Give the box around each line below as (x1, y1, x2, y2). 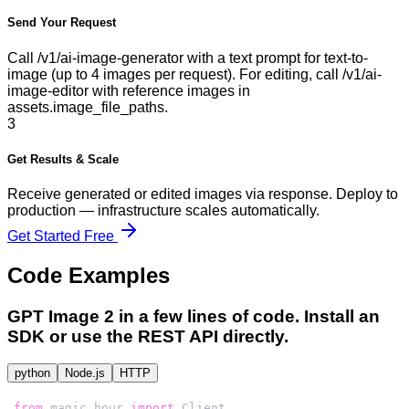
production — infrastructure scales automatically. (7, 202, 320, 218)
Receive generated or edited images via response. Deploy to (7, 185, 398, 202)
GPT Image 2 (7, 306, 114, 326)
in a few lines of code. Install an (114, 306, 380, 326)
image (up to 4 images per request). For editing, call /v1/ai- (7, 66, 382, 82)
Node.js (65, 366, 105, 381)
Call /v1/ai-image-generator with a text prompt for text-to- (7, 49, 368, 66)
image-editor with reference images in (7, 82, 250, 99)
